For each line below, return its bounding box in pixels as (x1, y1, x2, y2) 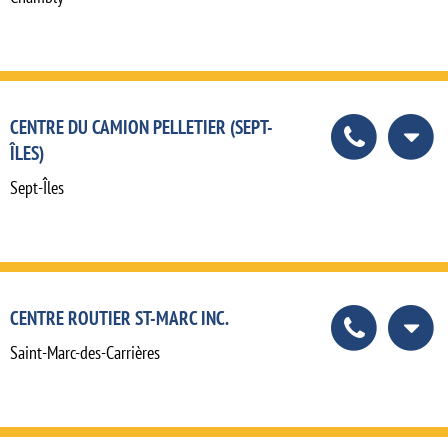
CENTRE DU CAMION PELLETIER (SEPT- (10, 114, 273, 140)
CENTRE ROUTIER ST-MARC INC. (10, 305, 229, 331)
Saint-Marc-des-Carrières (10, 341, 160, 365)
